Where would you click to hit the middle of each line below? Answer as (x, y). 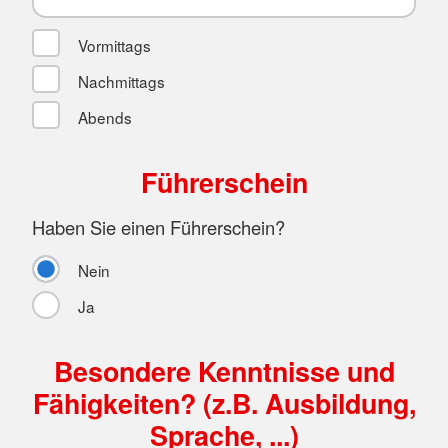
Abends (102, 116)
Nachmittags (119, 80)
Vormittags (112, 44)
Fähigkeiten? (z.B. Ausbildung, (224, 403)
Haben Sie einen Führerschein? (158, 226)
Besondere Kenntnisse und (224, 371)
